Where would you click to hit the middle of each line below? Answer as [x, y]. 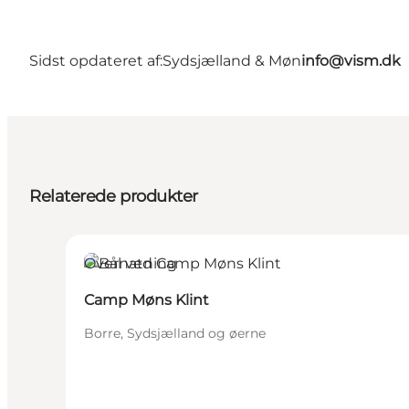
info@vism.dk [351, 60]
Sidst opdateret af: [96, 60]
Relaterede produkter [114, 197]
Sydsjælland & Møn [232, 60]
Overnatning [131, 264]
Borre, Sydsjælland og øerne [175, 334]
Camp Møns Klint [147, 300]
